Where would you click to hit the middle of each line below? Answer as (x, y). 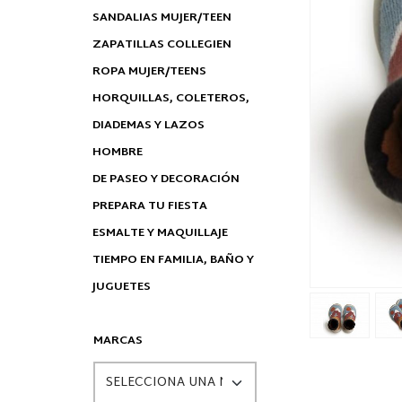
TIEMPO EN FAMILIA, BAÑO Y (173, 260)
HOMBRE (117, 153)
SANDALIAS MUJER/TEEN (162, 18)
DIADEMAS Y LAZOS (148, 126)
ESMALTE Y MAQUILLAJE (160, 233)
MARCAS (118, 341)
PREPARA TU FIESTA (149, 206)
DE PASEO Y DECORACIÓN (166, 179)
